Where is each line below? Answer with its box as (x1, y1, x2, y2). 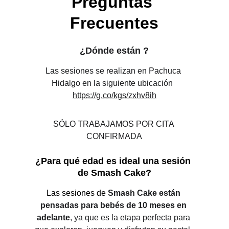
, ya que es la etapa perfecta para (70, 213, 192, 222)
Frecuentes (70, 14, 159, 32)
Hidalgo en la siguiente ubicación (52, 79, 177, 87)
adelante (36, 213, 70, 222)
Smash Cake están (107, 189, 182, 197)
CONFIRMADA (86, 132, 143, 141)
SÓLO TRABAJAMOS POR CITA (53, 120, 176, 128)
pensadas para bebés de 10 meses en (40, 201, 189, 210)
